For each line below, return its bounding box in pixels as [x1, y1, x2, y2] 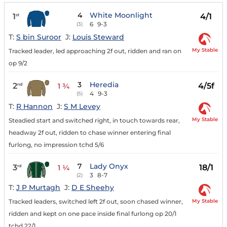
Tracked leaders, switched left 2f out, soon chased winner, [9, 198, 183, 206]
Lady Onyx [90, 161, 129, 171]
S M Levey [64, 101, 100, 111]
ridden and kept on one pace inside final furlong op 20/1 [9, 210, 176, 218]
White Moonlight [90, 11, 153, 20]
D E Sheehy [71, 183, 114, 193]
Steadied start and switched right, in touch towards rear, [9, 116, 180, 124]
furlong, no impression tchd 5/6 [9, 140, 104, 148]
